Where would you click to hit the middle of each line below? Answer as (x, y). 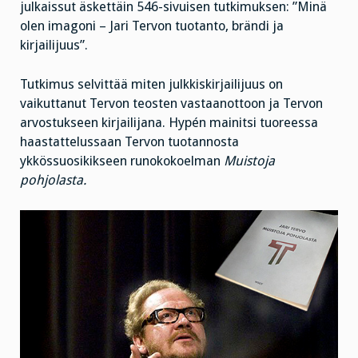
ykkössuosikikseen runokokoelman (122, 161)
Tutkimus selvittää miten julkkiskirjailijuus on (151, 84)
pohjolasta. (53, 180)
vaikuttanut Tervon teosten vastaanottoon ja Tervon (171, 103)
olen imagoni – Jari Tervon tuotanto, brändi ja (152, 26)
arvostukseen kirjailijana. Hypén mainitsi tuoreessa (169, 122)
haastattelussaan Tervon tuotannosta (129, 141)
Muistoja (249, 161)
